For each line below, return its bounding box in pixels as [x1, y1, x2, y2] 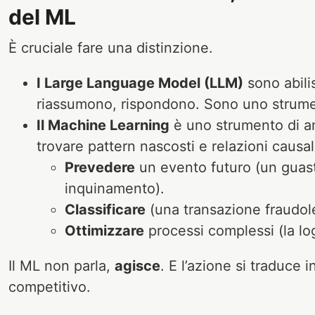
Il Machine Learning [37, 116, 169, 134]
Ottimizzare [65, 221, 144, 239]
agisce [115, 257, 160, 274]
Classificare [65, 200, 146, 218]
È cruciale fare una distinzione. [8, 39, 213, 56]
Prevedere [65, 158, 135, 176]
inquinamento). [65, 179, 165, 197]
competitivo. [8, 278, 91, 295]
